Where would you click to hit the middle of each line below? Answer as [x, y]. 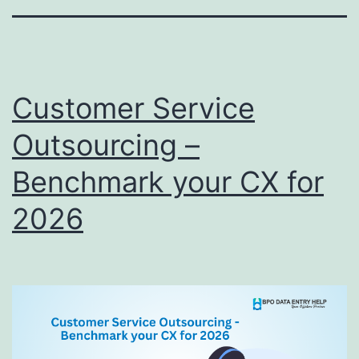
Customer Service [133, 108]
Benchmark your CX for [168, 182]
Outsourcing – [106, 145]
